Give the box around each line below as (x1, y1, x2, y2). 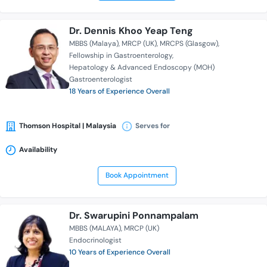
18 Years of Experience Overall (69, 86, 170, 97)
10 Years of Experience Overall (69, 247, 170, 257)
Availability (19, 145, 57, 155)
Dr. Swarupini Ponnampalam (69, 209, 198, 222)
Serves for (135, 121, 170, 131)
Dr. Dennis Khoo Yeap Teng (69, 24, 193, 38)
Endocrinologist (69, 235, 122, 246)
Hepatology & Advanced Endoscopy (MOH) (69, 63, 215, 73)
